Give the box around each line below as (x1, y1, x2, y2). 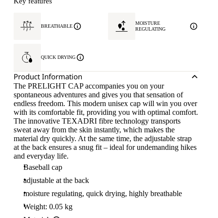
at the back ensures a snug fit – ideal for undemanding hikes (14, 143, 197, 151)
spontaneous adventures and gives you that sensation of (14, 91, 183, 99)
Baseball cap (23, 163, 62, 171)
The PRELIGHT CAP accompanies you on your (14, 82, 164, 90)
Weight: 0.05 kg (23, 202, 73, 211)
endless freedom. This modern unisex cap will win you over (14, 99, 197, 108)
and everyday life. (14, 152, 69, 160)
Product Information (14, 72, 82, 81)
